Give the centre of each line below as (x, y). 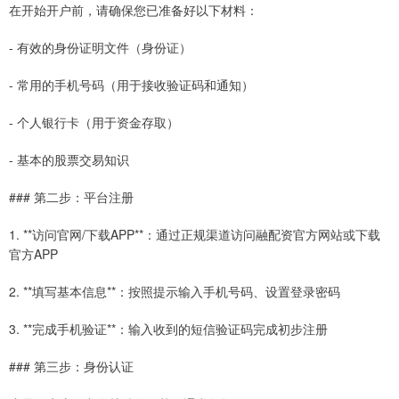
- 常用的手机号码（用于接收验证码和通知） (131, 85)
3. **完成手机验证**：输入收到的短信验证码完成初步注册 (168, 329)
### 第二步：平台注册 (71, 197)
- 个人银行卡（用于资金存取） (94, 122)
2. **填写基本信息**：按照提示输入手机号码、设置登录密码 (175, 292)
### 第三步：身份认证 (71, 366)
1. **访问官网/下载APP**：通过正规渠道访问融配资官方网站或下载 (195, 235)
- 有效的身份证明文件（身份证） (100, 48)
